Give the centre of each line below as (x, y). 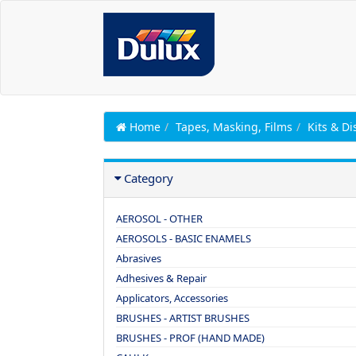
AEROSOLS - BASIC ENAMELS (184, 238)
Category (149, 178)
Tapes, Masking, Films (234, 127)
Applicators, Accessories (172, 298)
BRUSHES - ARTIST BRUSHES (183, 318)
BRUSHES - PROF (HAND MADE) (190, 338)
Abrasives (139, 258)
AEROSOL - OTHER (159, 219)
